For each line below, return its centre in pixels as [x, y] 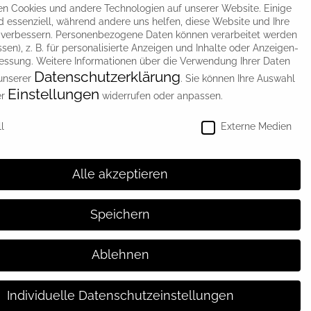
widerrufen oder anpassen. [161, 95]
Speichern [120, 215]
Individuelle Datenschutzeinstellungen [120, 295]
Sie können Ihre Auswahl [240, 78]
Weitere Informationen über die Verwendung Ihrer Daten [163, 61]
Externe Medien [256, 126]
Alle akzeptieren [120, 174]
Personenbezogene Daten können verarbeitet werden [176, 34]
